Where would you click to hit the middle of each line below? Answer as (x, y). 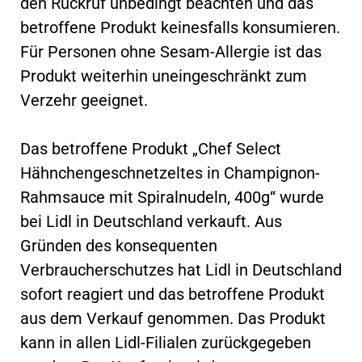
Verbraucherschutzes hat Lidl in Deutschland (181, 269)
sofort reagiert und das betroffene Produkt (173, 294)
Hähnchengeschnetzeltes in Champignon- (170, 173)
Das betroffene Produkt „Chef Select (151, 148)
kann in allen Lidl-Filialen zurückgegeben (166, 342)
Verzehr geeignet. (84, 100)
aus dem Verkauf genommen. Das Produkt (173, 318)
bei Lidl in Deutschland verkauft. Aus (151, 221)
